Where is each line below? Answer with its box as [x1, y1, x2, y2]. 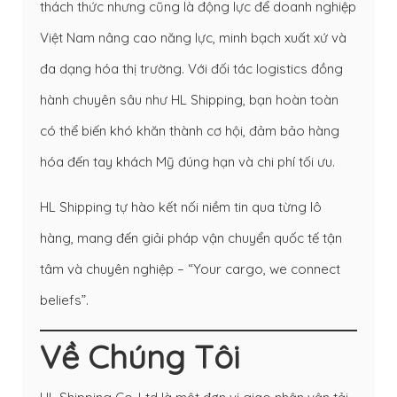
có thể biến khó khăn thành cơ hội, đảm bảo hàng [40, 121, 339, 139]
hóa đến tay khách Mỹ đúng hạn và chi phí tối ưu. [40, 152, 335, 170]
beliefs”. [40, 291, 89, 308]
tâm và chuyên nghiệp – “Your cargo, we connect [40, 260, 340, 277]
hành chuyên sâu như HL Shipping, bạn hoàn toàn [40, 90, 339, 108]
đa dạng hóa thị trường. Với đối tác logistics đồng [40, 59, 343, 77]
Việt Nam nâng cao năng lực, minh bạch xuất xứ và [40, 28, 346, 46]
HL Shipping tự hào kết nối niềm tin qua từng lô [40, 198, 322, 215]
